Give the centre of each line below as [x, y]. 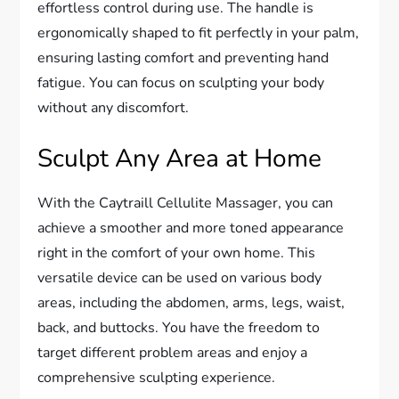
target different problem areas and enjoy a [173, 352]
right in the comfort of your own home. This [177, 252]
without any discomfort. [114, 107]
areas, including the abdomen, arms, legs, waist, [191, 302]
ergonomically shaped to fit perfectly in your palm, [199, 33]
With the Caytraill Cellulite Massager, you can [186, 203]
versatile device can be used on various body [180, 277]
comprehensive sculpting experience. [157, 377]
